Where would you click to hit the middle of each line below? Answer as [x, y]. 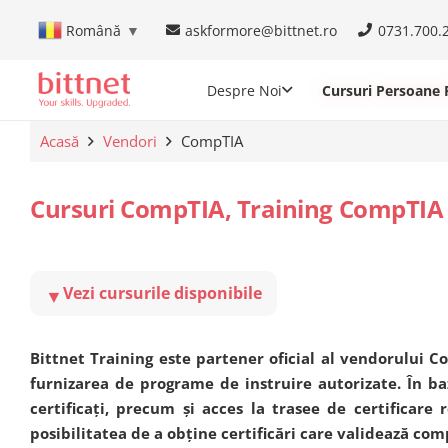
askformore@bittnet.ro [261, 30]
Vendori [130, 141]
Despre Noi [244, 90]
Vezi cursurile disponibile [162, 293]
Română [93, 30]
